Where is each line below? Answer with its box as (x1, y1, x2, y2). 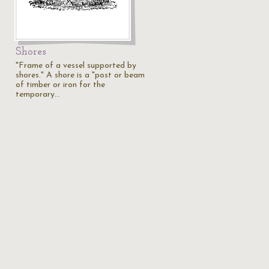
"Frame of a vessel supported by (16, 61, 136, 70)
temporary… (16, 90, 60, 99)
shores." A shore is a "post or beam (16, 71, 145, 80)
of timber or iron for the (16, 80, 105, 89)
